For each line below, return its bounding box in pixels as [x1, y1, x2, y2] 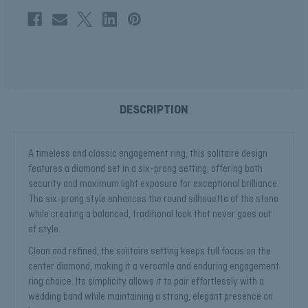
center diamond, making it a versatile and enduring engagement [28, 260, 279, 273]
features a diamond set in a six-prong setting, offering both [28, 162, 263, 175]
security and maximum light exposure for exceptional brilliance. [28, 177, 279, 190]
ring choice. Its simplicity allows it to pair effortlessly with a [28, 275, 264, 288]
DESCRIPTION [120, 103, 188, 118]
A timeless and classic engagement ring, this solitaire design [28, 147, 267, 160]
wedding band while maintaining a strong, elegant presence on [28, 290, 273, 303]
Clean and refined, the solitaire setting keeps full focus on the [28, 245, 271, 258]
